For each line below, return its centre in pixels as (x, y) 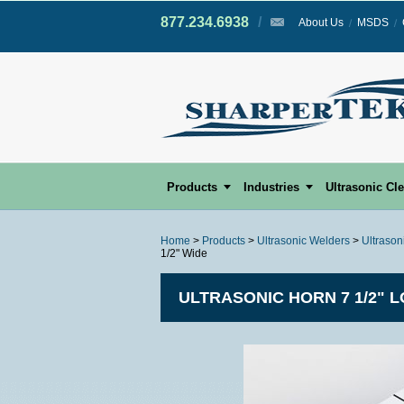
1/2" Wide (184, 254)
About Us (321, 23)
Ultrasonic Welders (303, 241)
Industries (271, 188)
